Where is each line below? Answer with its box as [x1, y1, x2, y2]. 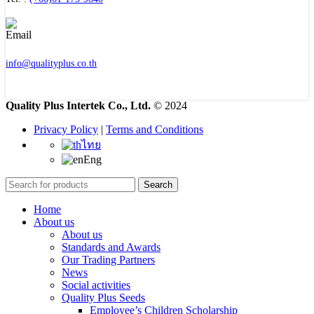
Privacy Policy [34, 123, 98, 136]
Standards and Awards [62, 241, 161, 254]
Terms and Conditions [106, 123, 203, 136]
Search [144, 179, 172, 191]
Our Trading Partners [62, 254, 155, 266]
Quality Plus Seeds [62, 292, 145, 304]
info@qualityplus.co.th [6, 58, 97, 69]
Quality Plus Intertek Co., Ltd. [6, 100, 151, 112]
